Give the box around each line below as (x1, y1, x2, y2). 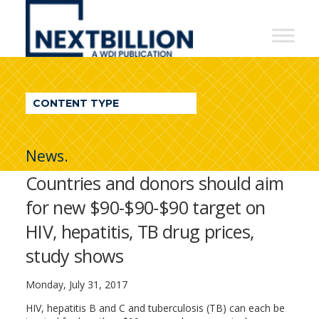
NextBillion (25, 2, 140, 26)
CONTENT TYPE (32, 97, 119, 110)
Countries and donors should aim (25, 171, 284, 195)
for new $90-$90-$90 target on (25, 195, 266, 219)
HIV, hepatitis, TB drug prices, (25, 219, 254, 244)
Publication (25, 116, 144, 140)
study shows (25, 244, 123, 268)
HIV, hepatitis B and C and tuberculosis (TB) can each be (25, 301, 285, 315)
